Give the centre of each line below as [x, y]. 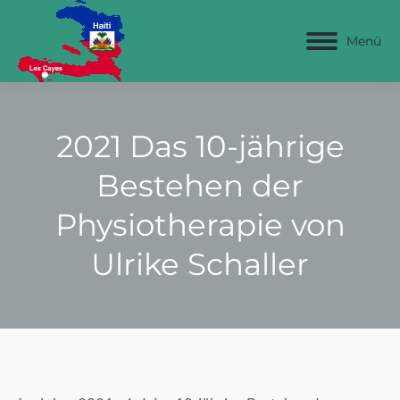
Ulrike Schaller [200, 264]
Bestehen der [200, 186]
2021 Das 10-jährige [200, 146]
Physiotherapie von [200, 225]
